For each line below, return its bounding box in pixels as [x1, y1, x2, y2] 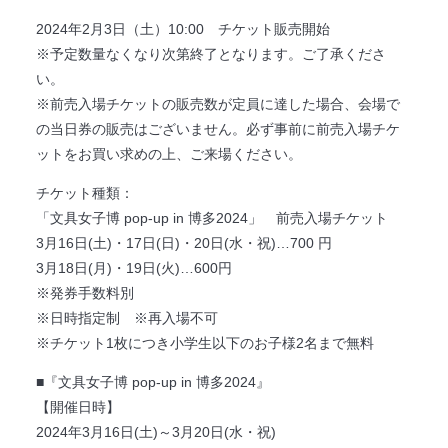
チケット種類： [35, 184, 134, 201]
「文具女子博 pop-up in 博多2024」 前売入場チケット [35, 209, 388, 226]
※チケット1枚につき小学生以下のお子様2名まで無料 [35, 334, 374, 351]
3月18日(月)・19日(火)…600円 [35, 259, 232, 276]
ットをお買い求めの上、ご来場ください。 [35, 145, 302, 162]
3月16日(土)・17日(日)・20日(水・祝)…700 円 [35, 234, 332, 251]
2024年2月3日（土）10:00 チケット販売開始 [35, 20, 330, 37]
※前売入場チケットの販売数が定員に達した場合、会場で [35, 95, 400, 112]
